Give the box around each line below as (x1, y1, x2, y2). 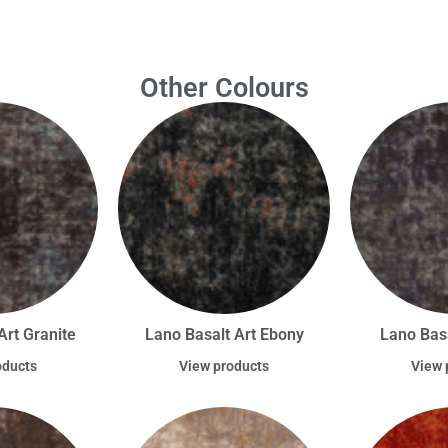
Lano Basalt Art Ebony (144, 325, 304, 345)
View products (179, 358, 269, 375)
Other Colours (139, 72, 309, 105)
